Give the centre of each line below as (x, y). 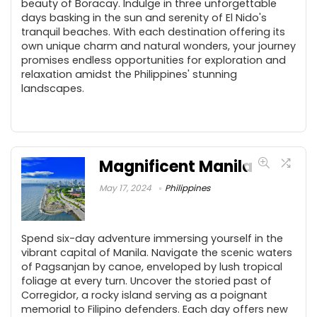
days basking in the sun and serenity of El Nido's (144, 18)
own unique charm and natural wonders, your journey (158, 46)
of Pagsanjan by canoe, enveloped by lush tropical (152, 267)
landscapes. (53, 88)
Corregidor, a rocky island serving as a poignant (144, 295)
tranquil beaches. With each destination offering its (153, 32)
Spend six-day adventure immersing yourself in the (152, 238)
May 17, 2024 (125, 188)
